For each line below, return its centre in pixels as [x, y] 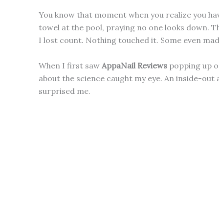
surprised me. [65, 91]
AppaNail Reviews [134, 65]
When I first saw [70, 65]
